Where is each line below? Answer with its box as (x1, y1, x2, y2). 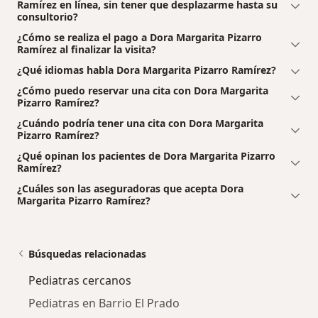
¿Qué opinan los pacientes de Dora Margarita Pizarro (17, 149, 275, 163)
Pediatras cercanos (28, 273, 131, 289)
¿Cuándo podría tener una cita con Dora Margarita (17, 116, 263, 131)
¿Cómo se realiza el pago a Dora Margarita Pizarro (17, 31, 262, 45)
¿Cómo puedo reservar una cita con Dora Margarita (17, 84, 268, 98)
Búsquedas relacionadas (28, 247, 146, 261)
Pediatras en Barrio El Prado (28, 295, 180, 312)
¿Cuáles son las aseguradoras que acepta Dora (17, 182, 243, 196)
